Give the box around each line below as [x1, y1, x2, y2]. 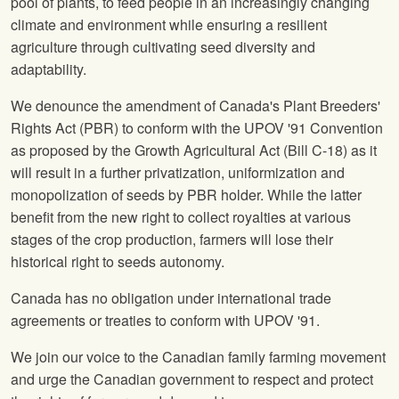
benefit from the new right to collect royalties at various [11, 207, 351, 228]
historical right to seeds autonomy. [11, 251, 224, 273]
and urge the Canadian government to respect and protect [11, 369, 373, 390]
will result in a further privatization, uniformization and [11, 162, 345, 183]
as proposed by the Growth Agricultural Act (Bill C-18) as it [11, 140, 377, 161]
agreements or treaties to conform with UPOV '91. [11, 310, 320, 331]
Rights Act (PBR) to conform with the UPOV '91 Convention [11, 118, 383, 139]
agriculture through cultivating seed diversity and [11, 37, 315, 58]
